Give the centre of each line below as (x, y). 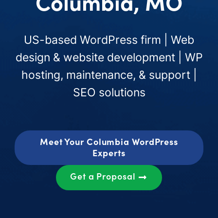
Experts (109, 152)
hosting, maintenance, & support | (109, 74)
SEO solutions (109, 92)
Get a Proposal (104, 176)
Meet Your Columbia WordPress (109, 141)
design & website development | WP (109, 57)
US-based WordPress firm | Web (109, 39)
